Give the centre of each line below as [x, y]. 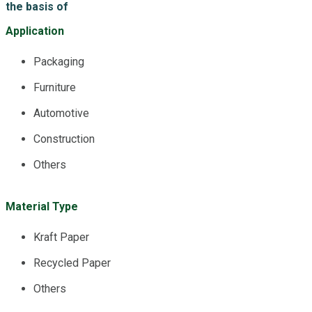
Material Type [42, 206]
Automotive [61, 113]
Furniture [55, 87]
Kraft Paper [61, 237]
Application [35, 31]
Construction [64, 139]
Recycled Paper [72, 263]
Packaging [59, 61]
